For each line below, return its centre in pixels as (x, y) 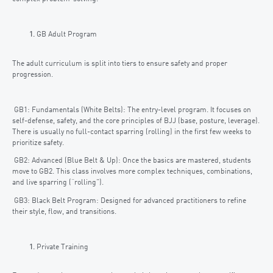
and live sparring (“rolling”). (58, 183)
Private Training (62, 248)
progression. (33, 75)
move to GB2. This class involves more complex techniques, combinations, (132, 172)
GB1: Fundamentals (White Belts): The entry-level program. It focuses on (132, 111)
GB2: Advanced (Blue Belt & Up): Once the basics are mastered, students (132, 161)
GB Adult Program (67, 35)
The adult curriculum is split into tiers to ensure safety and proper (120, 64)
